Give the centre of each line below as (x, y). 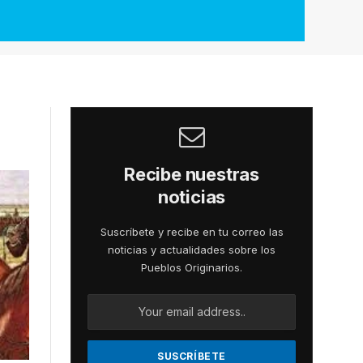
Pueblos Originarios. (192, 267)
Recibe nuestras (192, 174)
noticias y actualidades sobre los (192, 249)
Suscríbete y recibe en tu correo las (192, 231)
